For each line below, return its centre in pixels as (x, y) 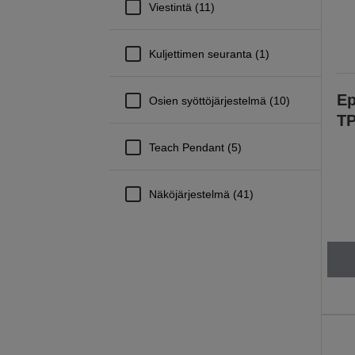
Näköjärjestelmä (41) (201, 194)
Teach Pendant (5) (195, 147)
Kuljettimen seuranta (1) (209, 53)
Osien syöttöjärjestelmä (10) (219, 100)
